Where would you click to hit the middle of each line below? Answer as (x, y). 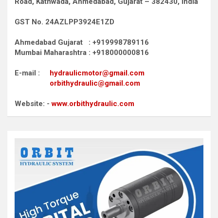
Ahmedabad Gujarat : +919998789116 (82, 42)
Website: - (33, 103)
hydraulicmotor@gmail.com (97, 73)
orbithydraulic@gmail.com (95, 83)
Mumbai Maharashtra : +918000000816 (82, 52)
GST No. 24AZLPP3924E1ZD (64, 22)
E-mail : (32, 73)
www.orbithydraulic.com (93, 103)
